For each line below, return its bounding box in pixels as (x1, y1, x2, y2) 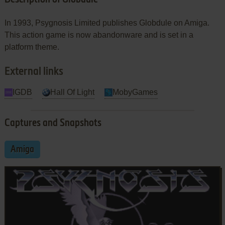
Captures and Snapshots (4, 118, 101, 129)
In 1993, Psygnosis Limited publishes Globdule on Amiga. (4, 18, 209, 27)
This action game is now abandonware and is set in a (4, 30, 193, 39)
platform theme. (4, 42, 59, 51)
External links (4, 66, 63, 77)
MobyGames (112, 87, 158, 96)
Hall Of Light (50, 87, 94, 96)
